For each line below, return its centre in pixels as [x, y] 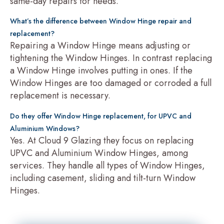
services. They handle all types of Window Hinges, [107, 165]
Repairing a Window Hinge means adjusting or [100, 46]
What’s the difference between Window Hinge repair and [101, 21]
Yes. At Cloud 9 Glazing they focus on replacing [102, 140]
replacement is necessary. [60, 96]
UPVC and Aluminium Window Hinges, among [99, 153]
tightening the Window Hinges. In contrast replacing [111, 58]
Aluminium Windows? [45, 128]
